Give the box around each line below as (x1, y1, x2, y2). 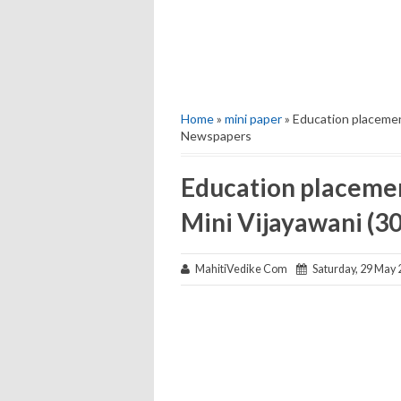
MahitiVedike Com (190, 262, 296, 276)
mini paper (225, 111, 282, 126)
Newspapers (181, 128, 252, 143)
